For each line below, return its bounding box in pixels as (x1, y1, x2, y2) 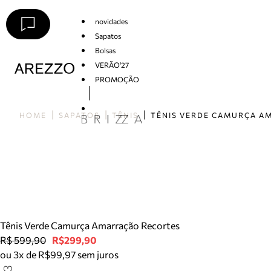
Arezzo (15, 75, 38, 84)
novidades (94, 16, 128, 25)
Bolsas (94, 45, 116, 54)
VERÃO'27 (94, 60, 129, 69)
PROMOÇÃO (94, 74, 139, 83)
